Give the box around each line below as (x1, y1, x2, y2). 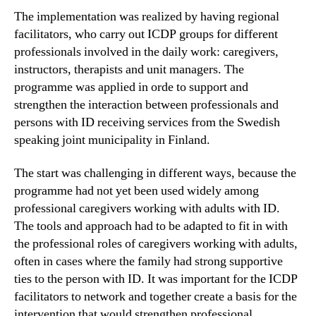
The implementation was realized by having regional (14, 8, 279, 25)
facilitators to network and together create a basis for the (14, 288, 297, 305)
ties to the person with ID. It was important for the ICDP (14, 271, 298, 288)
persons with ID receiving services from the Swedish (14, 114, 280, 130)
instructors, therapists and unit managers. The (14, 61, 244, 78)
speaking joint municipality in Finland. (14, 131, 210, 148)
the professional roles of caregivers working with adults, (14, 236, 298, 253)
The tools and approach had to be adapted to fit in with (14, 218, 288, 235)
